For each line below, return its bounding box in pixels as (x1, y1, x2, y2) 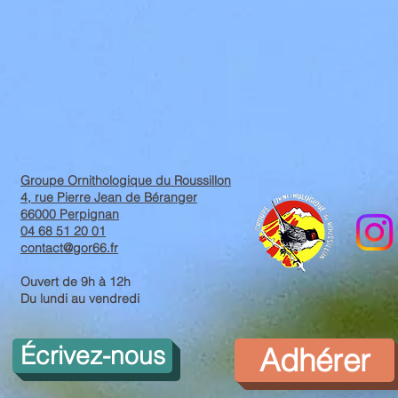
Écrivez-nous (20, 340, 165, 370)
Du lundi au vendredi (20, 291, 139, 306)
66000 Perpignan (20, 206, 119, 222)
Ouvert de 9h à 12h (20, 274, 131, 290)
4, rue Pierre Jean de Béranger (20, 189, 197, 205)
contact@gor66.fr (20, 240, 118, 256)
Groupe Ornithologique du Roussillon (20, 172, 231, 188)
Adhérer (259, 341, 370, 379)
